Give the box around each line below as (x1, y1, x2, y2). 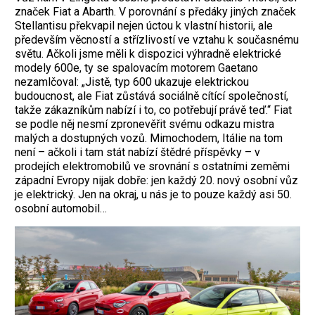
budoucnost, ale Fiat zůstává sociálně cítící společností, (15, 89, 288, 103)
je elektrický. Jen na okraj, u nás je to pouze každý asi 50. (15, 188, 292, 202)
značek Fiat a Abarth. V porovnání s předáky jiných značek (15, 5, 296, 19)
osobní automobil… (15, 202, 107, 216)
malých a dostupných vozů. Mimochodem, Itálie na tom (15, 131, 283, 146)
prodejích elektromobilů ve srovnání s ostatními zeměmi (15, 160, 290, 174)
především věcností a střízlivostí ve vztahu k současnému (15, 33, 299, 47)
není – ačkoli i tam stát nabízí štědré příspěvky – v (15, 146, 260, 160)
